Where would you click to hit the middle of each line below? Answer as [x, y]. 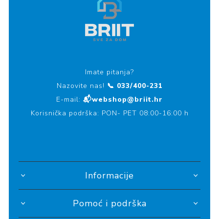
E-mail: [70, 99]
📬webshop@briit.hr [123, 99]
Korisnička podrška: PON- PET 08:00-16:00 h [109, 113]
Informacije [109, 175]
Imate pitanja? [109, 72]
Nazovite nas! [82, 86]
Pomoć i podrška [109, 203]
